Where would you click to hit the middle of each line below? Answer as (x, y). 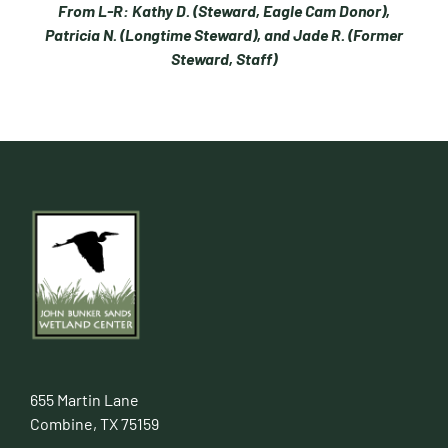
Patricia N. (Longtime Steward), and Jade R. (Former (224, 34)
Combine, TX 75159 (94, 424)
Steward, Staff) (224, 58)
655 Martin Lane (84, 400)
